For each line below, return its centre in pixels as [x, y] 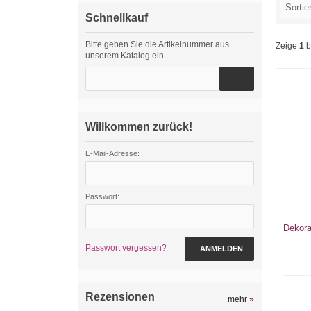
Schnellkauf [117, 18]
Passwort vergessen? [126, 248]
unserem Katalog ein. [126, 56]
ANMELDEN [221, 249]
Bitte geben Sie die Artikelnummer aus [157, 44]
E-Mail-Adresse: [112, 153]
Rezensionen [120, 297]
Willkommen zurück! [139, 127]
